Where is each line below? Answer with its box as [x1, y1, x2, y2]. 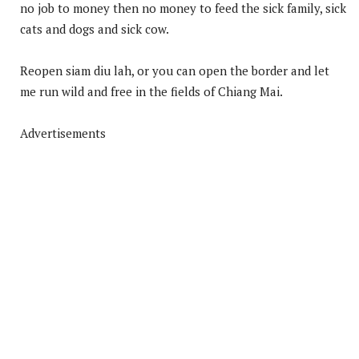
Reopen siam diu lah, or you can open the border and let [20, 63, 329, 79]
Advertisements [20, 125, 106, 142]
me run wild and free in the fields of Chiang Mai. [20, 83, 283, 100]
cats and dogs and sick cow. [20, 21, 169, 38]
